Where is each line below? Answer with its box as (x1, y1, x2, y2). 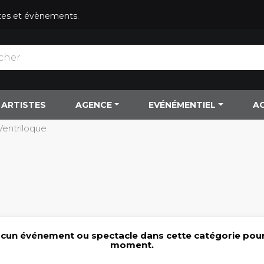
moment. (110, 239, 154, 250)
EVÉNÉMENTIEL (148, 100, 216, 110)
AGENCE (75, 100, 112, 110)
